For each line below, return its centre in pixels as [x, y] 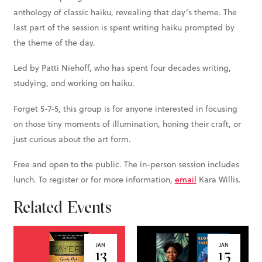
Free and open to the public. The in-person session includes [126, 164]
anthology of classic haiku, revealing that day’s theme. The [125, 13]
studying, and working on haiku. [74, 83]
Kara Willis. [218, 179]
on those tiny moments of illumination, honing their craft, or [127, 124]
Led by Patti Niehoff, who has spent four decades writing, [122, 68]
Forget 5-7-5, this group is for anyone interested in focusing [125, 108]
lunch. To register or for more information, [94, 179]
